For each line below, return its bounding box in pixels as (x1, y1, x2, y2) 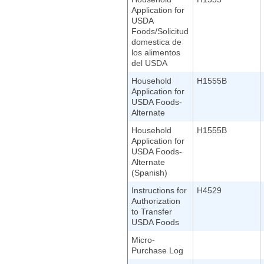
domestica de (131, 37, 181, 47)
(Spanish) (131, 168, 167, 177)
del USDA (131, 58, 167, 68)
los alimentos (131, 48, 180, 57)
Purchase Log (131, 246, 183, 255)
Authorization (131, 196, 180, 206)
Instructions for (131, 186, 187, 195)
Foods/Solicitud (131, 27, 189, 36)
